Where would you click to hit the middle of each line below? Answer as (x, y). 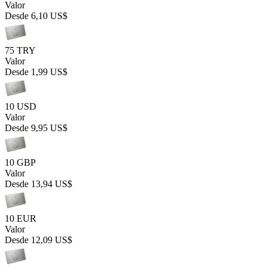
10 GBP (20, 162)
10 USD (21, 106)
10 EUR (21, 218)
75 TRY (20, 50)
